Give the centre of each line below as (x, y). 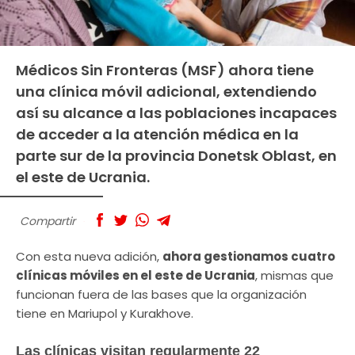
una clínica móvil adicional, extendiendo (166, 91)
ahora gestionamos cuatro (249, 257)
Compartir (48, 221)
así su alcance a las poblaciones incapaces (176, 113)
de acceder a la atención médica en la (157, 134)
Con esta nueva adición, (89, 257)
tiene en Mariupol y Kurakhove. (106, 314)
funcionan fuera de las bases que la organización (161, 295)
